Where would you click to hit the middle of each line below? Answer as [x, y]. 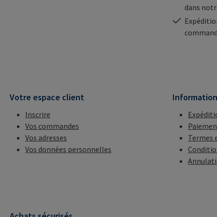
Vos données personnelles [68, 149]
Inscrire [38, 115]
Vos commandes [52, 126]
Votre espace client [47, 97]
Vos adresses [46, 138]
